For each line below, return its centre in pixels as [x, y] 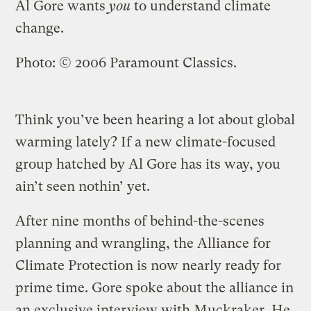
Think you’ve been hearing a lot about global [155, 119]
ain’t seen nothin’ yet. [83, 186]
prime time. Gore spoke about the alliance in [155, 287]
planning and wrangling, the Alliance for [143, 243]
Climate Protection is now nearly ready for [149, 265]
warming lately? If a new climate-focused [146, 142]
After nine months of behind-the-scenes [140, 221]
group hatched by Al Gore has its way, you [148, 164]
